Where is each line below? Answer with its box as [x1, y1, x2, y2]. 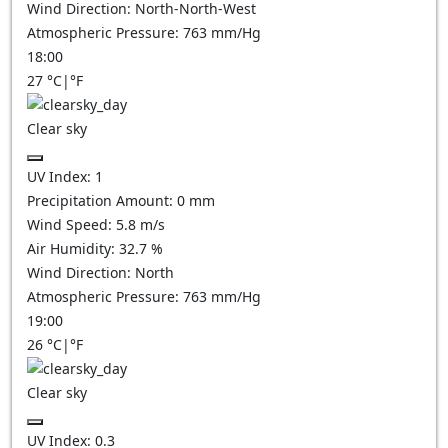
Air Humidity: [27, 239, 119, 258]
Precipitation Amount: [27, 191, 177, 210]
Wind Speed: [27, 215, 116, 234]
